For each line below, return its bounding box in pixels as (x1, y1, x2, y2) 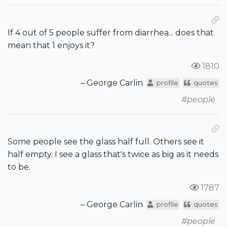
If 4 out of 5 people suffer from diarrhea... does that (8, 28, 214, 38)
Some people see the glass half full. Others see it (8, 137, 204, 147)
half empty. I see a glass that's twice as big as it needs (8, 149, 218, 160)
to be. (8, 162, 30, 172)
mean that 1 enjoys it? (8, 41, 95, 51)
